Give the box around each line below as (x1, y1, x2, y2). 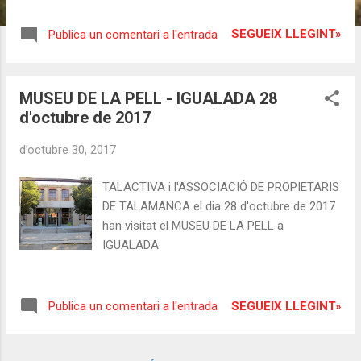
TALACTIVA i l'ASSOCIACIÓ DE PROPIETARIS (102, 180, 340, 195)
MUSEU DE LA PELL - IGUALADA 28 (19, 88, 277, 108)
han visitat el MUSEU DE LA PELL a (102, 218, 284, 234)
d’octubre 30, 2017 (19, 142, 116, 157)
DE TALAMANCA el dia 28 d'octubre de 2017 (102, 199, 336, 214)
